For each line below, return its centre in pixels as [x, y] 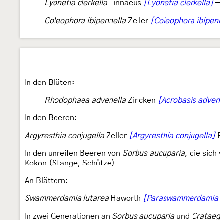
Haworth [126, 198]
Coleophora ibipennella [85, 21]
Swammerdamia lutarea [67, 198]
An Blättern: [46, 181]
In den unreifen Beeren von [73, 153]
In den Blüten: [50, 82]
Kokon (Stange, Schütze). [71, 163]
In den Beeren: [51, 118]
